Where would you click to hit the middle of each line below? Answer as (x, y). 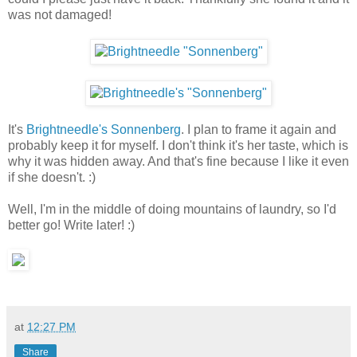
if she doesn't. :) (52, 177)
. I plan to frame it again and (259, 129)
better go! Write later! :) (71, 225)
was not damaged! (60, 14)
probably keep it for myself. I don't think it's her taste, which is (178, 145)
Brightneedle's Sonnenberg (104, 129)
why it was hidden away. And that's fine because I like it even (178, 161)
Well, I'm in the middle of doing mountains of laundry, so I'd (172, 209)
